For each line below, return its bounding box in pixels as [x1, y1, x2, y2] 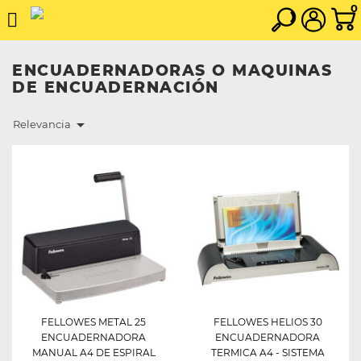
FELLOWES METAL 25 [41, 316, 146, 328]
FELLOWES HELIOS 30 [213, 316, 322, 328]
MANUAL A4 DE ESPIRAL [31, 346, 156, 359]
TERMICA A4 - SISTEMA [210, 346, 325, 359]
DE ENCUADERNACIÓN [12, 77, 219, 97]
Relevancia [13, 118, 71, 131]
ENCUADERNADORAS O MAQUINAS [12, 60, 332, 80]
